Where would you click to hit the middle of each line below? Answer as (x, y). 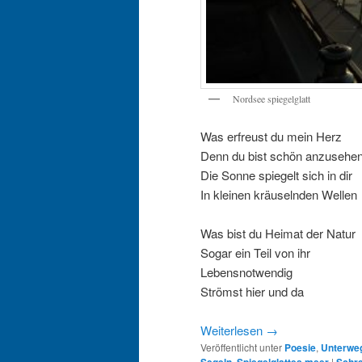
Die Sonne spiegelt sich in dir (276, 175)
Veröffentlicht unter (241, 347)
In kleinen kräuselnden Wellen (279, 194)
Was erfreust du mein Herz (271, 136)
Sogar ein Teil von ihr (255, 252)
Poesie (300, 348)
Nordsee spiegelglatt (271, 99)
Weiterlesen (233, 330)
